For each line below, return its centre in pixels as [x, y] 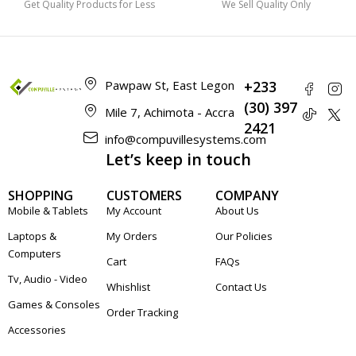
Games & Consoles [54, 305]
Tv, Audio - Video [48, 279]
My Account [134, 211]
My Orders [132, 236]
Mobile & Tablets [48, 211]
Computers [35, 254]
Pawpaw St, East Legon [170, 85]
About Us [238, 211]
